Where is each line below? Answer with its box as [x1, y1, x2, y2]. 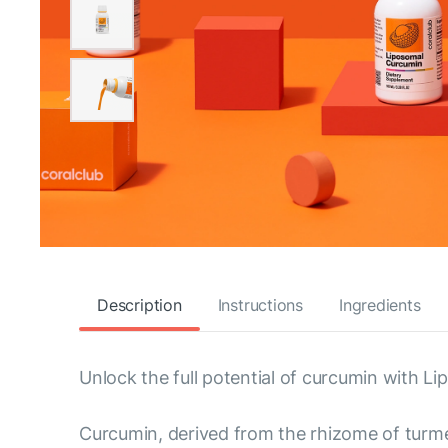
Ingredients [339, 294, 421, 315]
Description [97, 294, 182, 315]
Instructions [217, 294, 303, 315]
